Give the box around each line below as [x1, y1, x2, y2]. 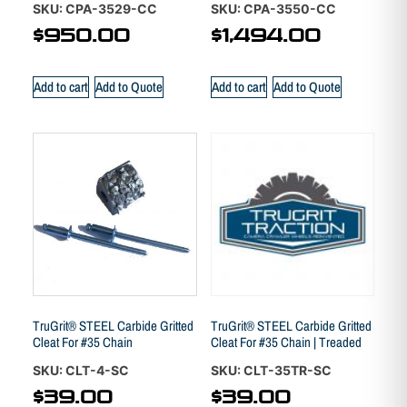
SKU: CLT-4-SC [33, 362, 129, 379]
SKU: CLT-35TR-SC [210, 362, 334, 379]
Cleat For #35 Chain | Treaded [210, 332, 362, 352]
